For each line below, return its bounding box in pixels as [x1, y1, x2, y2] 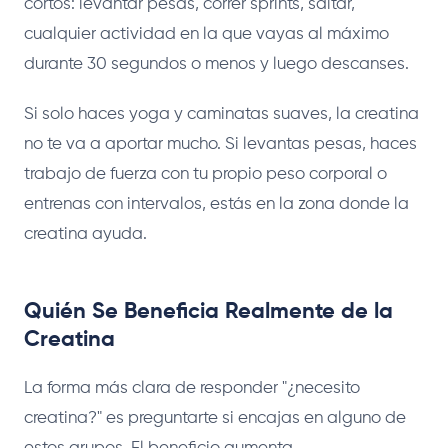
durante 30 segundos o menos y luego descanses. [24, 55, 409, 73]
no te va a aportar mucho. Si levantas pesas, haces [24, 135, 417, 153]
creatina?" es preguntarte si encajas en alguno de [24, 409, 406, 427]
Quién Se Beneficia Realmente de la [24, 300, 393, 323]
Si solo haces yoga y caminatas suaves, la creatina [24, 105, 419, 123]
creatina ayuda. [24, 225, 147, 243]
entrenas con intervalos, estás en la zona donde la [24, 195, 409, 213]
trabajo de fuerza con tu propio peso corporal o [24, 165, 387, 183]
